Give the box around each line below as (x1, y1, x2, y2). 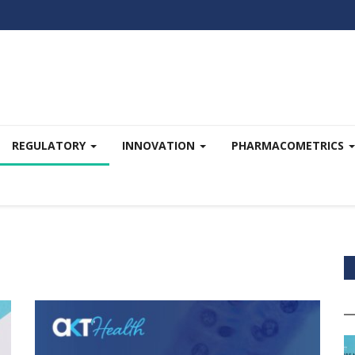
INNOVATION (122, 138, 198, 153)
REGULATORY (12, 138, 89, 153)
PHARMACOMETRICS (231, 138, 347, 153)
